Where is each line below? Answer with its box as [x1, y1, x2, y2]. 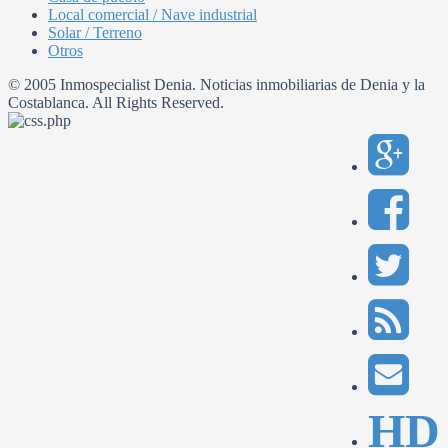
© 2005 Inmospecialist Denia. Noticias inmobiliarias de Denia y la [8, 75, 425, 93]
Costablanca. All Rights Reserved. [8, 93, 224, 111]
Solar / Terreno [48, 23, 142, 41]
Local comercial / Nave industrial [48, 5, 257, 23]
